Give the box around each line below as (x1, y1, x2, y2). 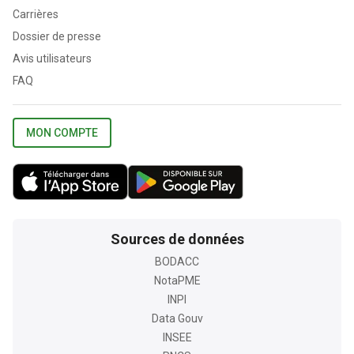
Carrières (13, 8, 58, 21)
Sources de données (110, 231, 244, 248)
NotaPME (153, 274, 201, 288)
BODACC (155, 255, 199, 269)
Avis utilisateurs (13, 52, 92, 66)
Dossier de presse (13, 30, 101, 43)
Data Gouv (151, 312, 203, 326)
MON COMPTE (26, 126, 98, 140)
